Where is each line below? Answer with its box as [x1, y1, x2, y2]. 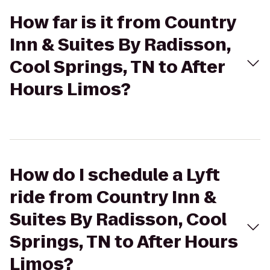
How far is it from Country [10, 11, 236, 34]
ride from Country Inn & [10, 186, 216, 209]
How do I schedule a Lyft [10, 163, 220, 187]
